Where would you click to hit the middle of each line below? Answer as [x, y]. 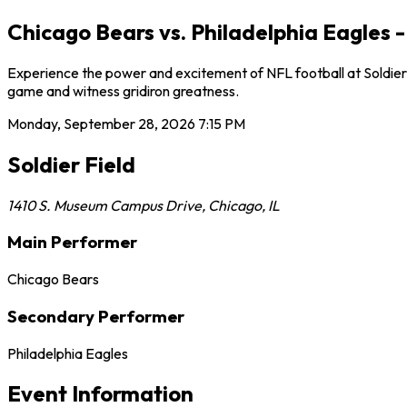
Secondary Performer [96, 316]
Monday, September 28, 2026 [101, 123]
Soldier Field [71, 164]
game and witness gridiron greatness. [123, 90]
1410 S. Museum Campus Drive [104, 205]
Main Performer [72, 242]
